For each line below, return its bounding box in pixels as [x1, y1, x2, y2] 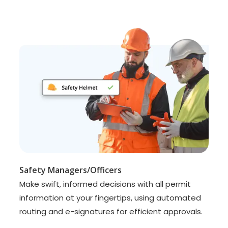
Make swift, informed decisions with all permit [19, 178, 191, 189]
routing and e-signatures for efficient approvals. [19, 206, 203, 217]
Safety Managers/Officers [19, 164, 122, 176]
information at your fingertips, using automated [19, 192, 202, 203]
